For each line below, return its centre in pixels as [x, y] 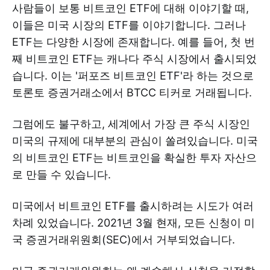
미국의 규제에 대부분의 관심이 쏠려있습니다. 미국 [135, 140]
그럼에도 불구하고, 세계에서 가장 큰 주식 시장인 [131, 124]
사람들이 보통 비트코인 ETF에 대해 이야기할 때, [130, 8]
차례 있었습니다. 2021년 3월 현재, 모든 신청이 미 [133, 222]
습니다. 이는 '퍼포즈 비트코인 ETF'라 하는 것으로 [133, 75]
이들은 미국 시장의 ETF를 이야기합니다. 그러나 [129, 25]
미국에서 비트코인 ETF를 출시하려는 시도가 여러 [133, 206]
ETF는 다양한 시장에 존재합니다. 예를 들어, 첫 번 [133, 42]
